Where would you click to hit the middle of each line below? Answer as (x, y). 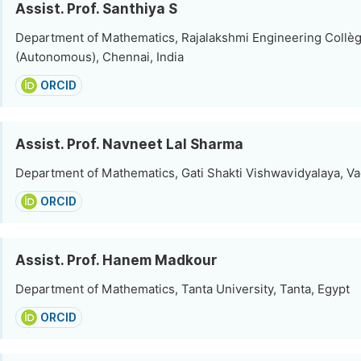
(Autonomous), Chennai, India (100, 57)
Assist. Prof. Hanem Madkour (116, 260)
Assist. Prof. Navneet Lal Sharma (129, 144)
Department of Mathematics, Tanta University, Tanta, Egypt (183, 289)
